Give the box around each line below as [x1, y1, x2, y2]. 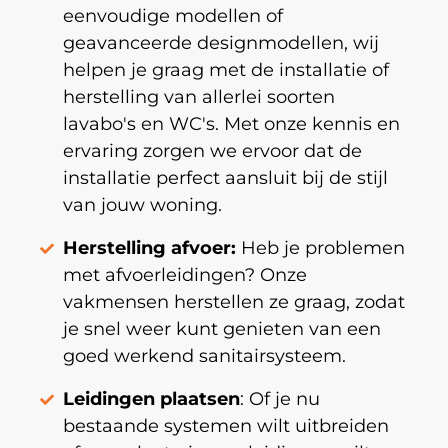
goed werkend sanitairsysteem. [62, 345, 346, 368]
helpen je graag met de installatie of [62, 59, 389, 82]
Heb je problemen [235, 237, 405, 260]
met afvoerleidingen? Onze [62, 264, 307, 287]
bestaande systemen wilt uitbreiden [62, 415, 389, 438]
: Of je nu [239, 388, 320, 411]
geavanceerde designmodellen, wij [62, 32, 379, 55]
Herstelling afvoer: [62, 237, 236, 260]
